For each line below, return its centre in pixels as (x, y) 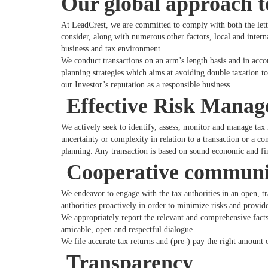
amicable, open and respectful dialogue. (129, 229)
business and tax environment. (112, 48)
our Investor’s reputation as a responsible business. (147, 84)
